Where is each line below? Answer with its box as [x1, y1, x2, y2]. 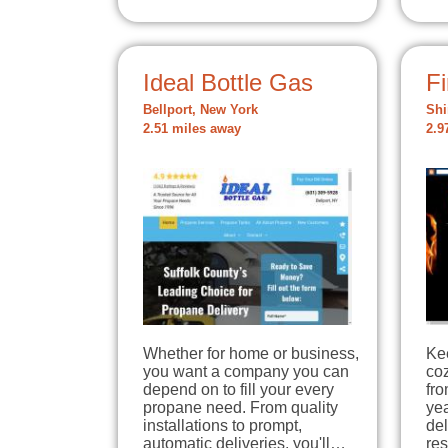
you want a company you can [143, 362, 349, 380]
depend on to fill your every [143, 380, 334, 398]
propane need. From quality [143, 398, 338, 416]
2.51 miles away [143, 122, 241, 136]
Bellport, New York [143, 103, 258, 117]
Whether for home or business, [143, 344, 359, 362]
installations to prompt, [143, 416, 302, 434]
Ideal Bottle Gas [143, 69, 313, 96]
